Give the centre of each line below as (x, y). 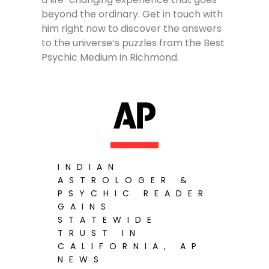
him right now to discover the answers (132, 28)
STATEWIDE (108, 219)
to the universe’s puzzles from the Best (133, 43)
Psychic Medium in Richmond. (110, 57)
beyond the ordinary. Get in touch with (132, 14)
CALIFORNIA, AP (130, 246)
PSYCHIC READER (134, 193)
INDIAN (89, 167)
